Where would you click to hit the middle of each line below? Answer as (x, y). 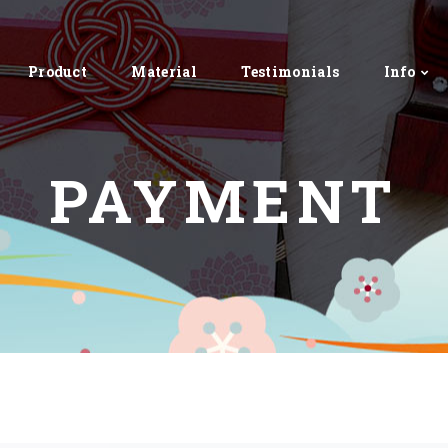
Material (164, 71)
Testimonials (290, 71)
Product (57, 71)
